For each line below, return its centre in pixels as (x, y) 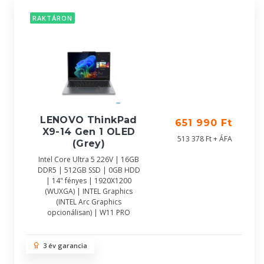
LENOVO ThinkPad (89, 120)
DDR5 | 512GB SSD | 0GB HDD (89, 170)
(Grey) (89, 143)
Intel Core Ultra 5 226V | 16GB (89, 159)
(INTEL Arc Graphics (89, 202)
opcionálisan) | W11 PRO (89, 212)
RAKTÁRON (52, 18)
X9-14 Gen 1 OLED (89, 132)
